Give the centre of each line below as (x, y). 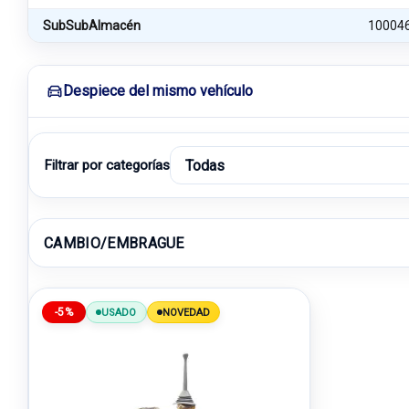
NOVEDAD (186, 312)
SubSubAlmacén (92, 25)
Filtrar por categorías (107, 165)
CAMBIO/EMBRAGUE (114, 243)
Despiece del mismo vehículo (158, 91)
